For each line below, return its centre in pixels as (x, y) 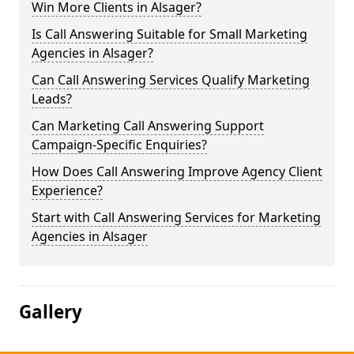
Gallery (51, 312)
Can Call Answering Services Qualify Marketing (171, 80)
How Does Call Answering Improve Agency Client (177, 171)
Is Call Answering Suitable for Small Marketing (169, 34)
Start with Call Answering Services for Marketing (176, 217)
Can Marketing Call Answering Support (148, 126)
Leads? (52, 99)
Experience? (67, 190)
